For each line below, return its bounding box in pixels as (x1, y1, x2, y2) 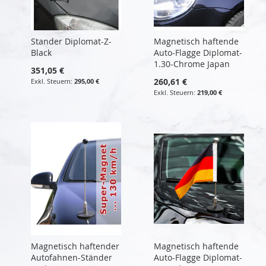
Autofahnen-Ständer (31, 251, 112, 263)
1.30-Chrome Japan (153, 58, 230, 69)
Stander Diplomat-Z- (31, 35, 112, 47)
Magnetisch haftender (31, 240, 119, 252)
